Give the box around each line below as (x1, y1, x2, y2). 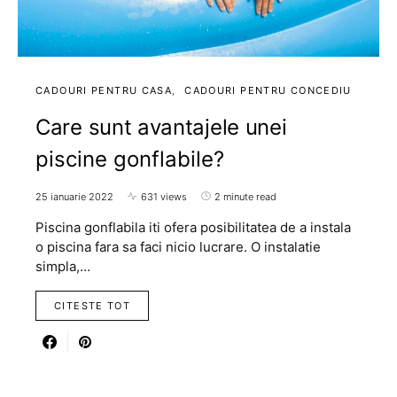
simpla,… (35, 257, 90, 275)
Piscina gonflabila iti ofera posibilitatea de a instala (35, 218, 351, 236)
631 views (141, 190, 187, 203)
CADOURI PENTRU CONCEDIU (184, 83, 352, 97)
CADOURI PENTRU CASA (35, 83, 173, 97)
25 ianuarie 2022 (35, 190, 113, 203)
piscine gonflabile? (35, 145, 224, 172)
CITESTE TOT (54, 299, 131, 312)
